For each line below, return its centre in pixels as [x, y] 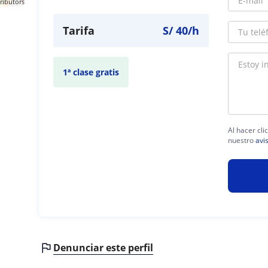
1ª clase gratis [91, 72]
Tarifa [79, 31]
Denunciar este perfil [103, 247]
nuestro [242, 140]
